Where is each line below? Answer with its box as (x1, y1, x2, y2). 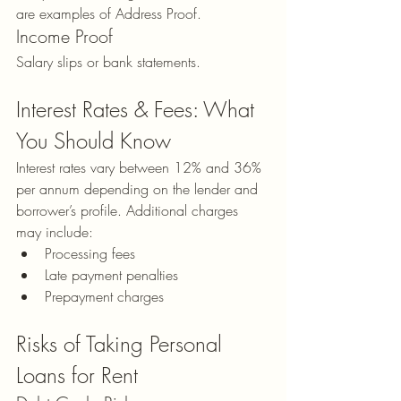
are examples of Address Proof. (16, 3, 201, 23)
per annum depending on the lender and (16, 178, 262, 199)
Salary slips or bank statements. (16, 51, 200, 72)
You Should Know (16, 125, 171, 155)
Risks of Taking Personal (16, 328, 228, 358)
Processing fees (45, 243, 135, 263)
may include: (16, 221, 93, 242)
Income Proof (16, 23, 113, 48)
